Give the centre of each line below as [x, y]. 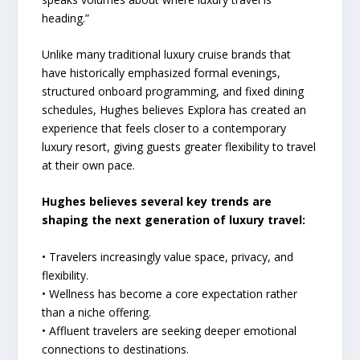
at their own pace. [89, 166]
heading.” [66, 18]
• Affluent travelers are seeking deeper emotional [170, 330]
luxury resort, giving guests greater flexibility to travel [179, 147]
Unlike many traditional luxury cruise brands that [167, 55]
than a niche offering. [97, 312]
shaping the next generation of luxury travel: [174, 220]
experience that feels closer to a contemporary [164, 129]
